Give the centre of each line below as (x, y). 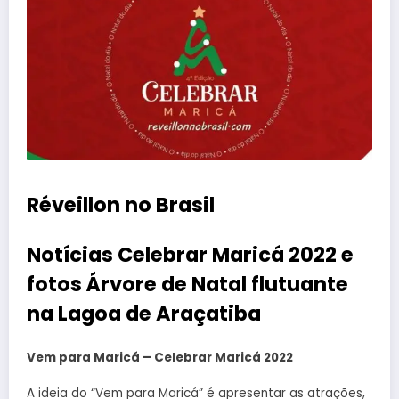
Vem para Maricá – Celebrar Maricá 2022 (160, 358)
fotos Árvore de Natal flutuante (187, 284)
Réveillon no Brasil (121, 205)
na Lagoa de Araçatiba (144, 313)
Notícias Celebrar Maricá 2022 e (190, 254)
